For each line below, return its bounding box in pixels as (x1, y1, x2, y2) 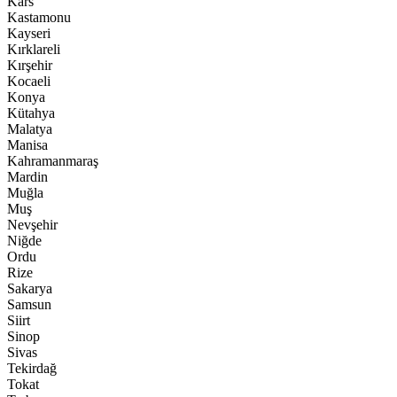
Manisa (7, 137, 48, 152)
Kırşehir (7, 58, 52, 73)
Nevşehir (7, 217, 58, 232)
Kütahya (7, 105, 55, 121)
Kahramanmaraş (7, 153, 98, 168)
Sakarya (7, 281, 52, 296)
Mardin (7, 169, 48, 184)
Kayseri (7, 26, 51, 41)
